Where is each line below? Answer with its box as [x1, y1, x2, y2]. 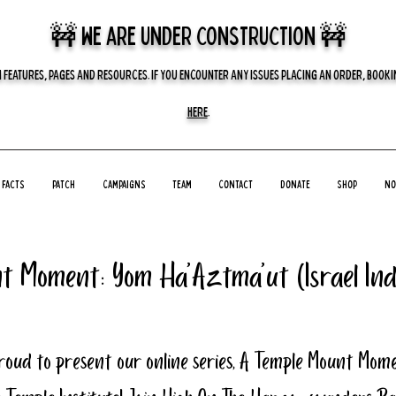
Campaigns [103, 177, 145, 191]
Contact [218, 177, 253, 191]
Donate [279, 177, 310, 191]
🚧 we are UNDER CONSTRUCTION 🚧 [49, 19, 346, 51]
